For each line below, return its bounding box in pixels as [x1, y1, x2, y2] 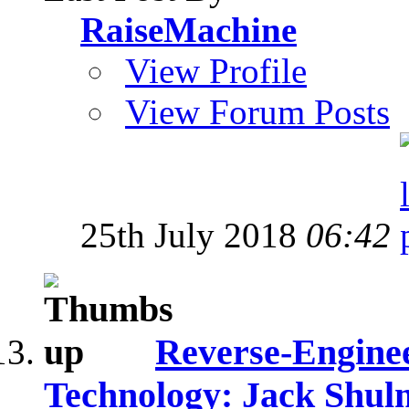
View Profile [125, 51, 307, 91]
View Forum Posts [125, 92, 390, 132]
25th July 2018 [80, 215, 306, 256]
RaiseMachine [80, 10, 297, 50]
